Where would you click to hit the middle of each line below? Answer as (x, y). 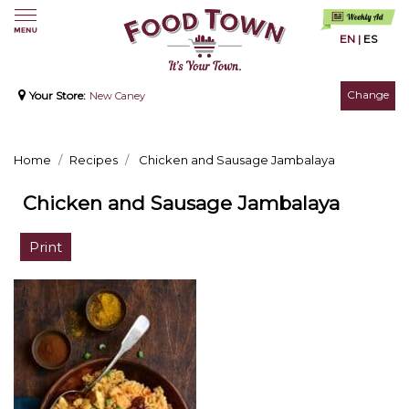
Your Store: (58, 96)
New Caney (117, 96)
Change (368, 95)
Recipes (94, 160)
